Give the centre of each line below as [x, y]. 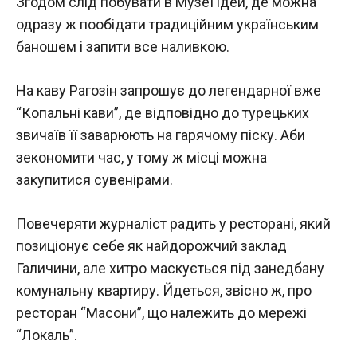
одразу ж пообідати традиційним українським [167, 24]
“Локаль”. [47, 335]
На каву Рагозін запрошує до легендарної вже [169, 90]
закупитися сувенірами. [94, 180]
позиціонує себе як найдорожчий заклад [151, 246]
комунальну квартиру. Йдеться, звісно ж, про [164, 290]
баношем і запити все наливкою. [123, 47]
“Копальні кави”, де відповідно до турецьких [163, 113]
